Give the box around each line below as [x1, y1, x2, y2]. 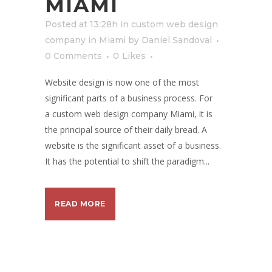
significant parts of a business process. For [45, 92, 212, 104]
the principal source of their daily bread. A [45, 124, 207, 135]
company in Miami [45, 35, 126, 46]
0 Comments [45, 50, 102, 61]
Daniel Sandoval [141, 35, 212, 46]
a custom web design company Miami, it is [45, 108, 212, 120]
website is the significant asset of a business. [45, 140, 221, 151]
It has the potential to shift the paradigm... [45, 155, 209, 167]
